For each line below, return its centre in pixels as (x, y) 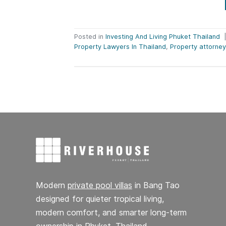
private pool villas (100, 185)
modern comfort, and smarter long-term (111, 212)
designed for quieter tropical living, (100, 199)
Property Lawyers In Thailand (120, 47)
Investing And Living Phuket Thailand (163, 37)
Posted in (90, 37)
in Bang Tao (156, 185)
